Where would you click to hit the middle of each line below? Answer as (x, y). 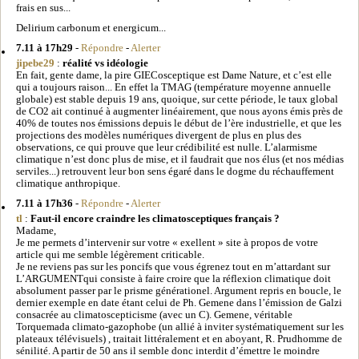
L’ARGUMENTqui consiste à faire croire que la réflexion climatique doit (173, 278)
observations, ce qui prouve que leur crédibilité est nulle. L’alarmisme (167, 147)
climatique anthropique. (68, 183)
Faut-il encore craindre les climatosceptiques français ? (155, 218)
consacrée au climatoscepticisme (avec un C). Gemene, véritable (154, 315)
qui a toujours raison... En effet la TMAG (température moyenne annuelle (173, 87)
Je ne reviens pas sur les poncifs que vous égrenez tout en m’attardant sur (173, 266)
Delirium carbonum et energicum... (91, 28)
